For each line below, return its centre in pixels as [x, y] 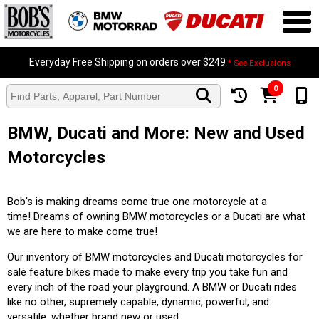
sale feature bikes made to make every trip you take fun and [147, 272]
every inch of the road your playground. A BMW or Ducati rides [152, 287]
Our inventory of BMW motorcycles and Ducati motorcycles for [155, 257]
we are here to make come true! [82, 231]
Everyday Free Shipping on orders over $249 [128, 62]
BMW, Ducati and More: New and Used [156, 133]
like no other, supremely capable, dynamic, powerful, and [138, 302]
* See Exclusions [259, 63]
